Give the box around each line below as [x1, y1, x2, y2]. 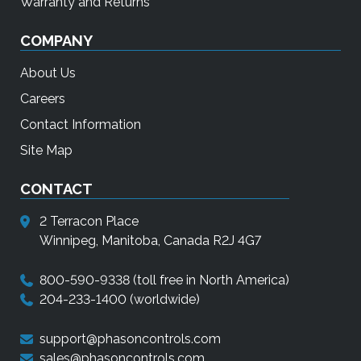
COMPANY [20, 32, 93, 50]
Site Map [20, 143, 73, 159]
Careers [20, 91, 65, 107]
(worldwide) [127, 292, 200, 308]
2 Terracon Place [39, 214, 139, 230]
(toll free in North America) [130, 272, 289, 288]
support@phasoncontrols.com [39, 331, 221, 347]
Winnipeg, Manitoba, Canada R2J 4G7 [39, 233, 261, 249]
